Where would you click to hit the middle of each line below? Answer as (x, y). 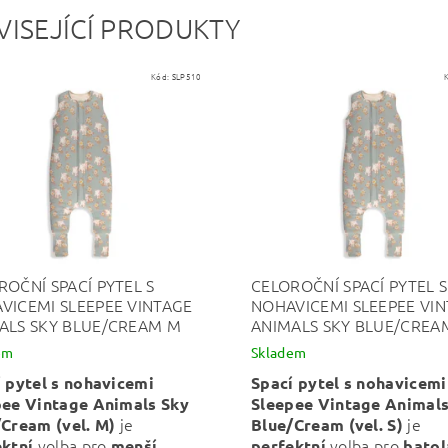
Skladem (278, 351)
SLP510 (186, 76)
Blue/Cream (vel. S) (329, 424)
